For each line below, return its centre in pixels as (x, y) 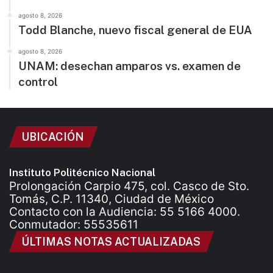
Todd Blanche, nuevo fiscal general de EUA (135, 30)
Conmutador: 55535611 (74, 225)
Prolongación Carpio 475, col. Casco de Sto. (129, 186)
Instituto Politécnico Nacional (82, 173)
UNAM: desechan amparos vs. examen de (129, 66)
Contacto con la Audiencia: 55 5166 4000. (125, 212)
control (38, 82)
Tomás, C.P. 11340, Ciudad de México (112, 199)
